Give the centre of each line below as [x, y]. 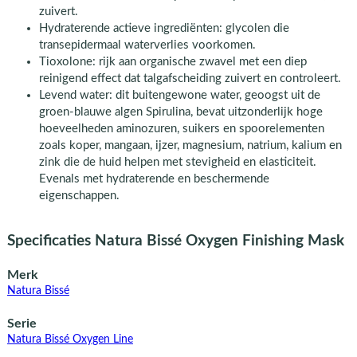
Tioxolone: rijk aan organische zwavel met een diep [173, 62]
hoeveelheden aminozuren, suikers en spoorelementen [181, 129]
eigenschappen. [79, 196]
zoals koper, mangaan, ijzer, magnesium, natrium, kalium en [190, 146]
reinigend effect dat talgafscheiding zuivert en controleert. [190, 79]
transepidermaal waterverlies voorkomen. [147, 45]
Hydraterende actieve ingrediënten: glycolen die [164, 29]
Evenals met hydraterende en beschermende [154, 179]
